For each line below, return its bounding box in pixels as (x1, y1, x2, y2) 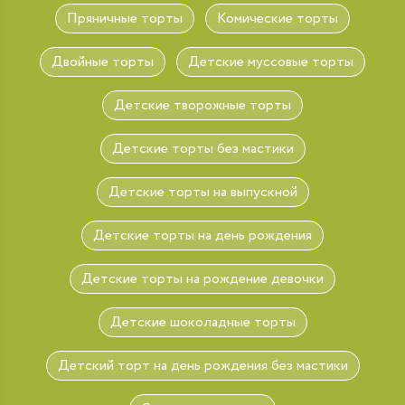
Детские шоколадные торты (109, 312, 296, 333)
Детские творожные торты (114, 95, 291, 116)
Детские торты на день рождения (93, 225, 312, 246)
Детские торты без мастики (111, 138, 294, 159)
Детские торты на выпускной (108, 182, 297, 202)
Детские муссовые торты (188, 52, 353, 72)
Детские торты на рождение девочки (81, 268, 324, 289)
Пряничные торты (67, 8, 183, 29)
